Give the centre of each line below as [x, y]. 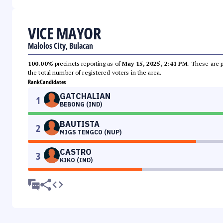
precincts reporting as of [88, 64]
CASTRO [76, 152]
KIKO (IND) [76, 160]
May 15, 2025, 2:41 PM [155, 64]
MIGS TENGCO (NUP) [91, 132]
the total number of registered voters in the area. [95, 73]
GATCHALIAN [85, 96]
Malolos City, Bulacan [60, 46]
